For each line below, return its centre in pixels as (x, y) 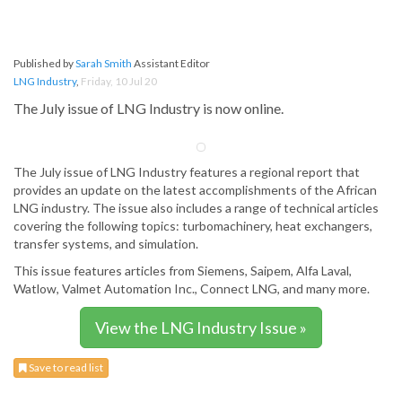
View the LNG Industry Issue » (201, 328)
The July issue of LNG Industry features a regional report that (187, 172)
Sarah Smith (104, 64)
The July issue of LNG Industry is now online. (149, 109)
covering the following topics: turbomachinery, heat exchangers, (193, 226)
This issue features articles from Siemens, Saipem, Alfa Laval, (183, 271)
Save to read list (65, 368)
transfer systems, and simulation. (106, 244)
